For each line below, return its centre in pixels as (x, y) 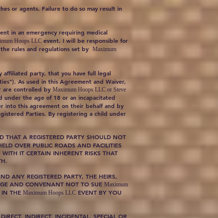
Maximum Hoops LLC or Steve (89, 90)
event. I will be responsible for (86, 40)
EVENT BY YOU (99, 192)
